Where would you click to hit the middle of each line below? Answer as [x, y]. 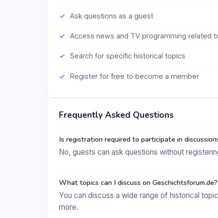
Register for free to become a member [134, 76]
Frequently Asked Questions [116, 115]
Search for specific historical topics [127, 56]
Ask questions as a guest [111, 16]
